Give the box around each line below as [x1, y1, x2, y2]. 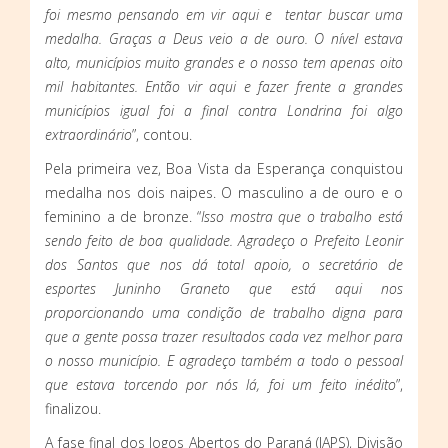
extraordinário [45, 125, 132, 145]
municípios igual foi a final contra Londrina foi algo [45, 101, 403, 121]
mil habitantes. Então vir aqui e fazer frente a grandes [45, 77, 403, 97]
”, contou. [132, 125, 192, 145]
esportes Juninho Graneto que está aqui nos [45, 279, 403, 299]
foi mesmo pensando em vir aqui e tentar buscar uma [45, 5, 403, 25]
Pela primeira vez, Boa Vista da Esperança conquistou [45, 159, 403, 179]
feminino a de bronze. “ [45, 207, 202, 227]
